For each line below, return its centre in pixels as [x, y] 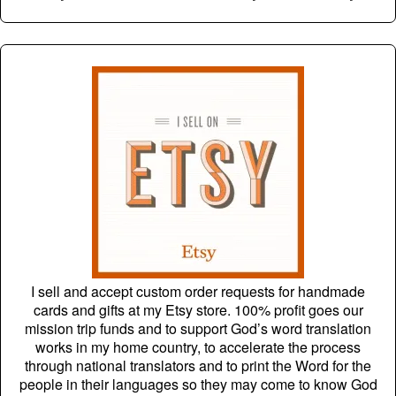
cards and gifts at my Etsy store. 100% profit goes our [198, 310]
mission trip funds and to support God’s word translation [198, 329]
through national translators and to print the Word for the [198, 366]
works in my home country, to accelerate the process [198, 347]
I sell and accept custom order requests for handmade [198, 292]
